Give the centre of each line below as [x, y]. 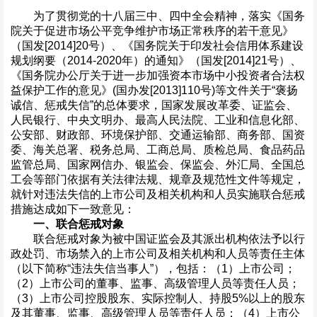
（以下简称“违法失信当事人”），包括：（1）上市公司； [153, 269]
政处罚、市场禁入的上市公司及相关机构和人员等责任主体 [158, 254]
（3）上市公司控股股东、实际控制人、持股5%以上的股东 [158, 299]
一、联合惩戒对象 [79, 224]
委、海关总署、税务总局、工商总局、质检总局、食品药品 [158, 150]
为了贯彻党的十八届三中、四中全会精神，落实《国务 [158, 16]
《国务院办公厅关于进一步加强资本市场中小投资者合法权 [158, 76]
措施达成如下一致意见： [73, 209]
